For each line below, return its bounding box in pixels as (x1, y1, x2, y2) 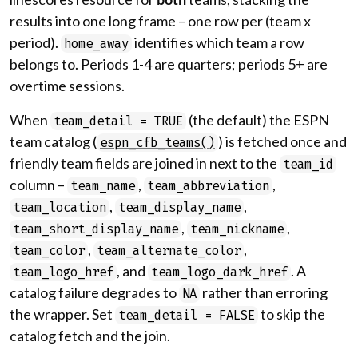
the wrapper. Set (10, 305, 115, 323)
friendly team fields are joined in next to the (10, 154, 280, 172)
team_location (13, 200, 106, 215)
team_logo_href (13, 265, 113, 280)
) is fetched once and (218, 133, 347, 150)
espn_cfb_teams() (100, 135, 215, 150)
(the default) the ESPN (186, 111, 329, 129)
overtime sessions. (10, 77, 125, 94)
